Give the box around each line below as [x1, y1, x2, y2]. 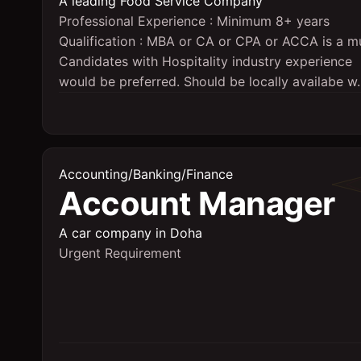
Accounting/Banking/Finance [59, 166, 233, 182]
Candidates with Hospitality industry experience [59, 53, 352, 69]
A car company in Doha [59, 225, 202, 241]
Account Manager [59, 184, 335, 223]
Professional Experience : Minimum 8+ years [59, 13, 330, 29]
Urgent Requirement [59, 245, 181, 261]
